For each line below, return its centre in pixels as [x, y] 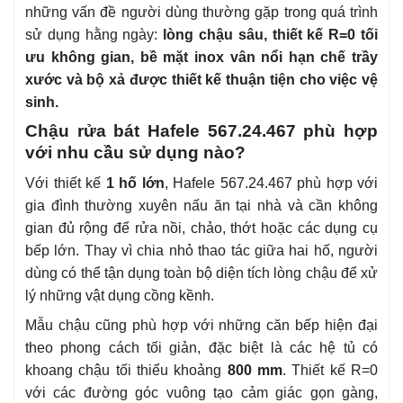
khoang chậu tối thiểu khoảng [126, 371]
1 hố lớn [135, 184]
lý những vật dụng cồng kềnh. [120, 296]
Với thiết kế [66, 184]
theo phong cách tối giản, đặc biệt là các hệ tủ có [201, 348]
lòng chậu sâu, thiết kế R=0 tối [271, 34]
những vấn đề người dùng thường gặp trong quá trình [201, 12]
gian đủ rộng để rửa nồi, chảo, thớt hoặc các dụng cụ [201, 228]
